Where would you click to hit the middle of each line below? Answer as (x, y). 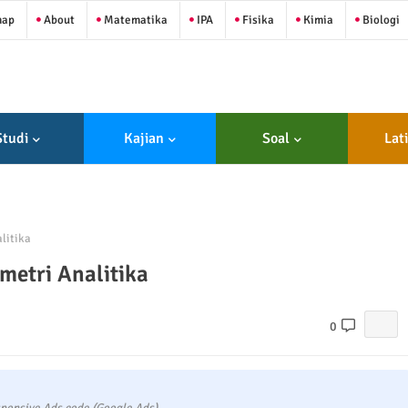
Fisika (256, 20)
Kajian (143, 138)
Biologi (379, 20)
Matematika (134, 20)
